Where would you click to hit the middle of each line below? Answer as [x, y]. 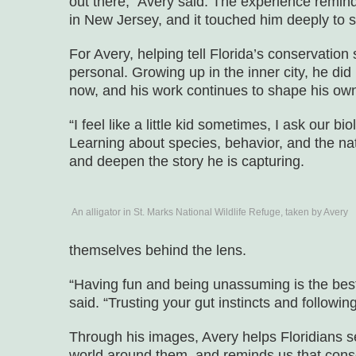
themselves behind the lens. [158, 251]
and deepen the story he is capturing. [187, 162]
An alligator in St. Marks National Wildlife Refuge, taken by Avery [210, 212]
